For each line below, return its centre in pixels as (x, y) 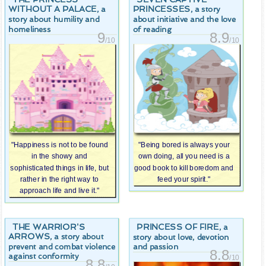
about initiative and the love (184, 19)
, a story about (77, 237)
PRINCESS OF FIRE (178, 227)
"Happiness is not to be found (59, 145)
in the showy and (60, 156)
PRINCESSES (161, 9)
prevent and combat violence (62, 246)
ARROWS (29, 236)
